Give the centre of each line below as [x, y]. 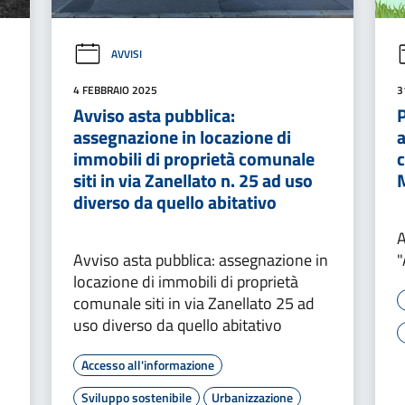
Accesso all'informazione [147, 364]
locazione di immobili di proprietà [185, 281]
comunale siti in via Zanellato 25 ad [193, 303]
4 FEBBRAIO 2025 [115, 89]
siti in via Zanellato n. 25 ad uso [193, 180]
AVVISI [126, 54]
